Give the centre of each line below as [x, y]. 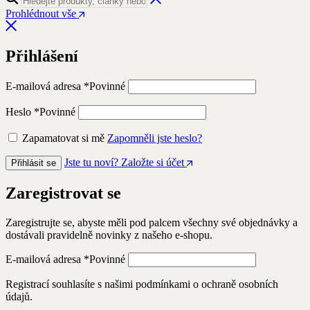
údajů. [19, 297]
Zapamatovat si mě [63, 138]
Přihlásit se [34, 163]
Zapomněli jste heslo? [155, 138]
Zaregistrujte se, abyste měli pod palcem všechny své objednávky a [152, 223]
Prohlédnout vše [42, 13]
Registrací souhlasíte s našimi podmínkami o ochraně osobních [142, 284]
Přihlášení [42, 56]
